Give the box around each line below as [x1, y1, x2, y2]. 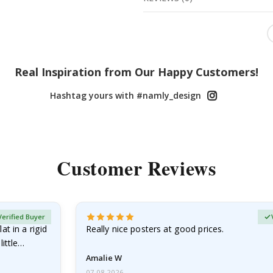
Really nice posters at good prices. [85, 223, 224, 235]
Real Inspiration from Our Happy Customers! [15, 65, 258, 80]
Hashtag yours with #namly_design [50, 90, 201, 102]
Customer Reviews [57, 154, 216, 183]
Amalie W [85, 252, 122, 263]
